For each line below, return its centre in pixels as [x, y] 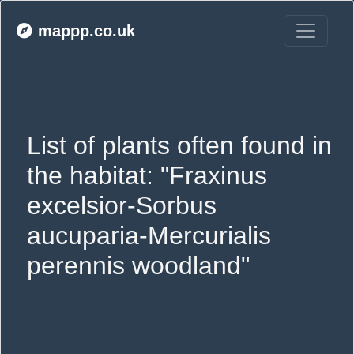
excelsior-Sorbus [122, 205]
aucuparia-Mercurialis [149, 235]
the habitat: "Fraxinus [147, 175]
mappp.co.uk [87, 31]
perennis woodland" [138, 265]
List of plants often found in [179, 145]
